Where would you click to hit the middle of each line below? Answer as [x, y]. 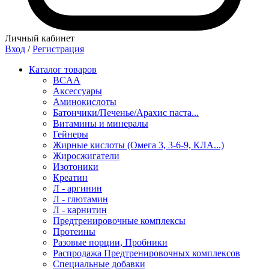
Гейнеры [71, 134]
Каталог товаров [63, 69]
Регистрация [58, 49]
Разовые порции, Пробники [110, 242]
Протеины [74, 231]
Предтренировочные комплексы [119, 221]
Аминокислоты [85, 102]
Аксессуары [77, 91]
